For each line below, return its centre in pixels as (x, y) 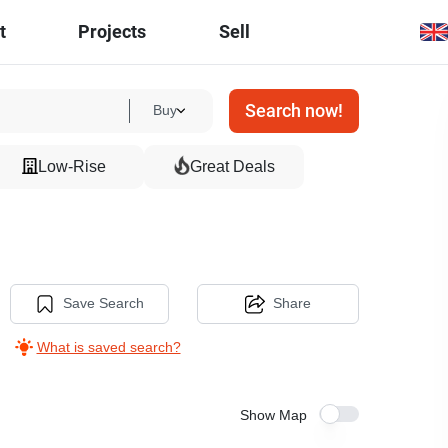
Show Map (273, 415)
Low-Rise (72, 167)
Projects (112, 31)
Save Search (103, 303)
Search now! (293, 110)
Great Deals (232, 167)
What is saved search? (108, 347)
